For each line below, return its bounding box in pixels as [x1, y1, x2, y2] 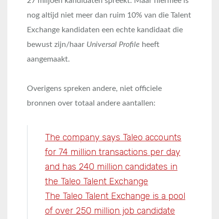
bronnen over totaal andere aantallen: [27, 99, 155, 108]
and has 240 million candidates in [45, 161, 177, 173]
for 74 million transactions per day [45, 147, 180, 158]
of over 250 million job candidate [45, 205, 175, 217]
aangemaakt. [27, 55, 70, 64]
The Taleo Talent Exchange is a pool [45, 191, 185, 202]
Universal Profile [87, 41, 140, 49]
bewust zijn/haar [27, 41, 87, 49]
